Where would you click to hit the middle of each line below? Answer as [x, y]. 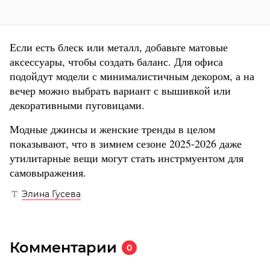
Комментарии [63, 248]
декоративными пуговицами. [77, 105]
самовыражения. [48, 173]
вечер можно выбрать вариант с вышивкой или [120, 91]
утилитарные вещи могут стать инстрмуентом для [127, 158]
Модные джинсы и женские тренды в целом [112, 129]
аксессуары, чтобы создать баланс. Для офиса [116, 62]
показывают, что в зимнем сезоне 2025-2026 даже [126, 144]
